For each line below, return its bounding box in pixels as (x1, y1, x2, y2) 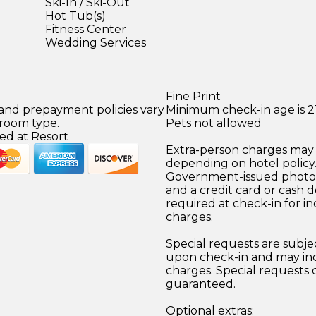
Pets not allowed (165, 116, 262, 130)
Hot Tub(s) (45, 8, 106, 23)
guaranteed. (165, 276, 236, 291)
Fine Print (165, 89, 221, 103)
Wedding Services (45, 35, 146, 49)
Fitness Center (45, 22, 126, 36)
